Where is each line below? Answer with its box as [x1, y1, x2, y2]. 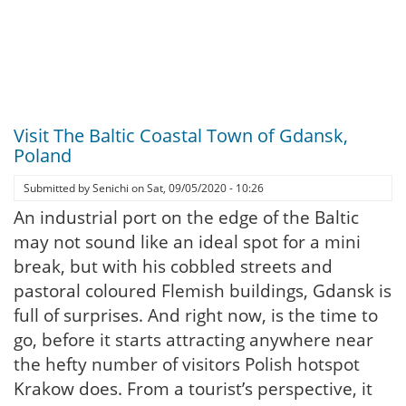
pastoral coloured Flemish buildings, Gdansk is [14, 279, 391, 303]
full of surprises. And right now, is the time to [14, 304, 378, 327]
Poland [14, 143, 72, 168]
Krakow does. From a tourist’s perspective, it [14, 377, 372, 401]
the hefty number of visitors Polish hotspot [14, 353, 360, 376]
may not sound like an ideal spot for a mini [14, 230, 361, 254]
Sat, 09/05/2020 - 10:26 [147, 180, 264, 196]
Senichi [92, 180, 129, 196]
